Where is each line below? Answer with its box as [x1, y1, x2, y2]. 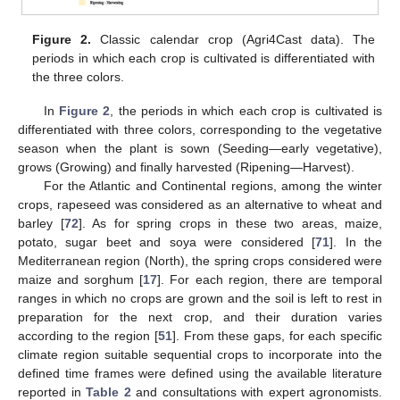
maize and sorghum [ [18, 272, 144, 287]
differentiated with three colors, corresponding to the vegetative [18, 122, 382, 137]
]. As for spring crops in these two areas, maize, [78, 216, 382, 231]
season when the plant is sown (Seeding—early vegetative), [18, 141, 382, 156]
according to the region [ [18, 329, 158, 344]
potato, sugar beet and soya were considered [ [18, 235, 316, 250]
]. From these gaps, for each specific [171, 329, 383, 344]
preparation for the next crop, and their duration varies [18, 310, 382, 325]
